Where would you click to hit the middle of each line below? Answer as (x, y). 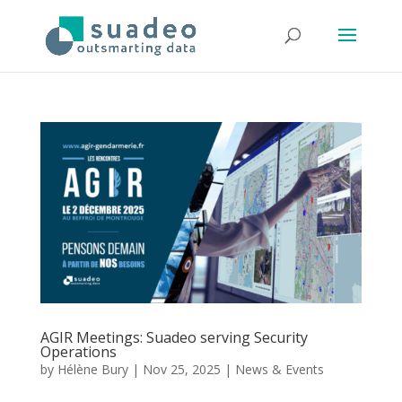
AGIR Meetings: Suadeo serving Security (174, 337)
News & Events (279, 369)
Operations (78, 351)
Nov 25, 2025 (181, 369)
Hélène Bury (92, 369)
